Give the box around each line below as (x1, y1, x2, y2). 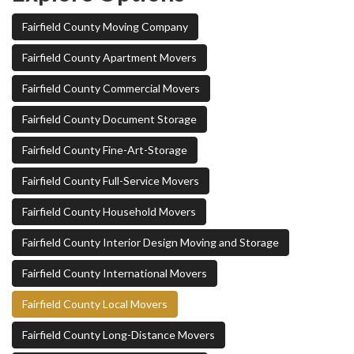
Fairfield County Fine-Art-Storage (22, 143, 187, 157)
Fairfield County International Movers (22, 266, 207, 281)
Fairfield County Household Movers (22, 205, 196, 219)
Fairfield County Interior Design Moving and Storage (22, 235, 279, 250)
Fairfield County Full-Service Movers (22, 174, 199, 188)
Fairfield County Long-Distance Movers (22, 328, 215, 342)
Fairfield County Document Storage (22, 112, 197, 126)
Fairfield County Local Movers (22, 297, 168, 311)
